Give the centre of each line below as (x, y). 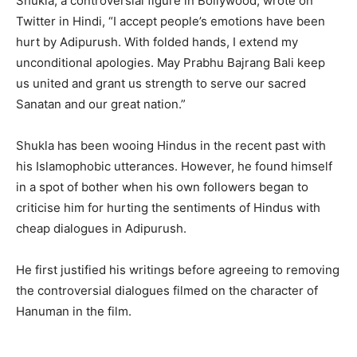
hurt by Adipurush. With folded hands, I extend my (157, 42)
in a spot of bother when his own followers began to (162, 187)
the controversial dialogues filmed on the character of (167, 291)
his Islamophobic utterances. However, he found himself (174, 167)
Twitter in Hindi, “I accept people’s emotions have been (171, 22)
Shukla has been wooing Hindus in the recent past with (171, 146)
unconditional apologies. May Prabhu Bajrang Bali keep (171, 63)
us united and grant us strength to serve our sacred (161, 84)
